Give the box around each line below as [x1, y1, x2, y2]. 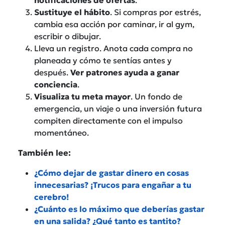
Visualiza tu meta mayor [34, 91, 131, 101]
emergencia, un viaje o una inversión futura [34, 103, 202, 114]
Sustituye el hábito [34, 7, 110, 17]
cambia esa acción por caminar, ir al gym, [34, 19, 194, 29]
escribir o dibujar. [34, 31, 101, 41]
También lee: [18, 147, 71, 158]
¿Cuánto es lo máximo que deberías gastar [34, 203, 204, 214]
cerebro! [34, 191, 69, 202]
